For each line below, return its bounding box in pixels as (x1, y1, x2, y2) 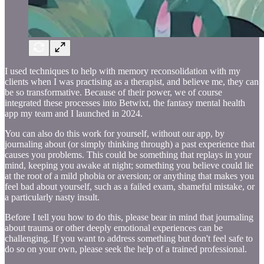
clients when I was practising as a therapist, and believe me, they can (5, 76, 259, 87)
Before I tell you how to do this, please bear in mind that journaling (5, 212, 253, 222)
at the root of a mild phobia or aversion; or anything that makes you (5, 170, 254, 181)
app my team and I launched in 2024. (5, 108, 143, 118)
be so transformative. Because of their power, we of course (5, 87, 222, 97)
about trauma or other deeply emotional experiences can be (5, 222, 223, 233)
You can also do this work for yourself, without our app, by (5, 128, 225, 138)
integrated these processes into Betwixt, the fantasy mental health (5, 97, 245, 108)
